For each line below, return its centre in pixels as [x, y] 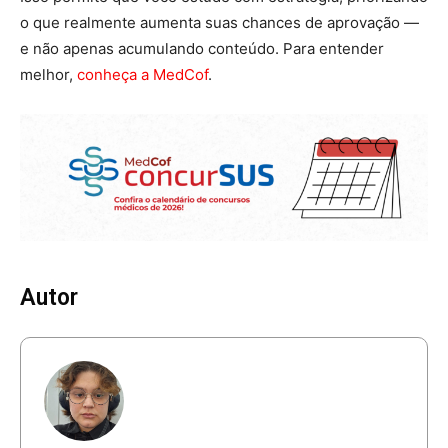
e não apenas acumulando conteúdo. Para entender [202, 48]
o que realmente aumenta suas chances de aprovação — [219, 22]
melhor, [48, 74]
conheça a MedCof [142, 74]
